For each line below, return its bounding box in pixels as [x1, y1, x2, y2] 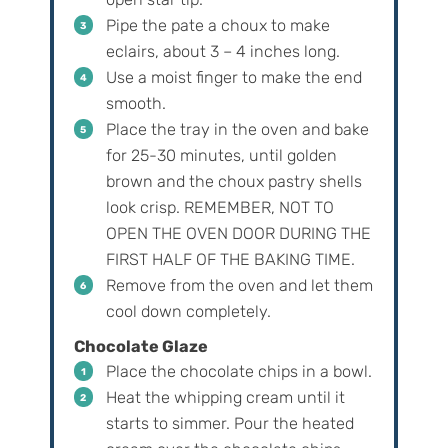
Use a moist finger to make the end [105, 68, 362, 88]
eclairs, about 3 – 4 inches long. [105, 42, 340, 62]
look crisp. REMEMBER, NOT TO [105, 198, 334, 218]
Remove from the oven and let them [105, 276, 373, 296]
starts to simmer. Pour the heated [105, 414, 354, 434]
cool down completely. [105, 302, 271, 322]
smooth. [105, 94, 166, 114]
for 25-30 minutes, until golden [105, 146, 337, 166]
